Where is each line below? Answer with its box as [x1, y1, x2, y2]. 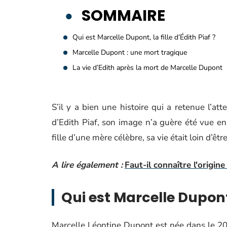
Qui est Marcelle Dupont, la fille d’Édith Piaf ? [72, 32, 215, 42]
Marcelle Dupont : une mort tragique [72, 48, 187, 57]
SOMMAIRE [82, 5, 165, 26]
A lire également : [52, 159, 123, 171]
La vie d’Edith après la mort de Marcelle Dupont [72, 63, 222, 72]
